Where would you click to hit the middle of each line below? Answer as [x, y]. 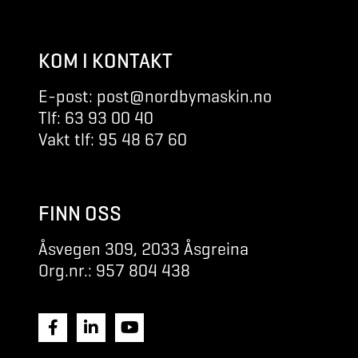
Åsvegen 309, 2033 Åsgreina [143, 249]
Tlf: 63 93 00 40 [96, 118]
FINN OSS [80, 214]
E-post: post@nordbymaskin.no [155, 97]
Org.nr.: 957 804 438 [114, 271]
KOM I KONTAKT [105, 61]
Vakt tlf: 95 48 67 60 [113, 140]
